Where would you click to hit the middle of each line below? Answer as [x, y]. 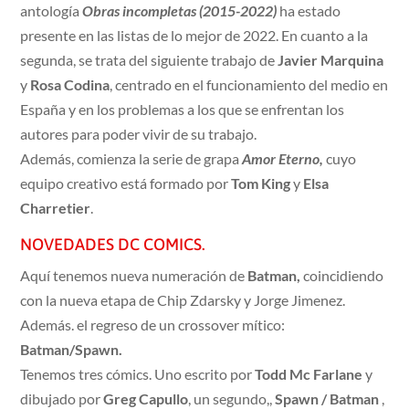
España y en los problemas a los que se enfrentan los [183, 110]
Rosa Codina [70, 85]
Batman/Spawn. [72, 350]
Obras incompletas [140, 11]
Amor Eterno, [283, 159]
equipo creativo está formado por [126, 184]
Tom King [261, 184]
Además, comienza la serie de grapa [131, 159]
